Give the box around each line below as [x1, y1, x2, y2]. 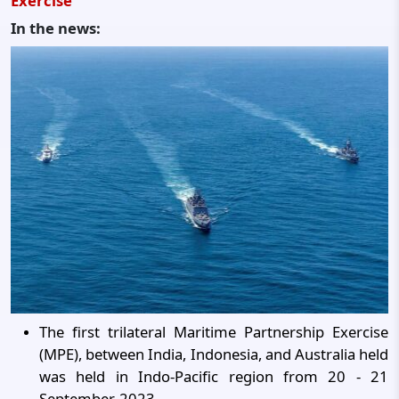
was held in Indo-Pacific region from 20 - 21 [39, 366, 388, 387]
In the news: [11, 18, 101, 38]
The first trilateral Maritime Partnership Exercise [39, 322, 388, 342]
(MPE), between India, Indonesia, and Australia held [39, 344, 388, 364]
